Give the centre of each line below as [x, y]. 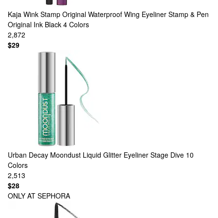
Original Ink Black [35, 24]
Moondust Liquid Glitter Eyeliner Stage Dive [117, 155]
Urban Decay [28, 155]
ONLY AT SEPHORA [39, 196]
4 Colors [76, 24]
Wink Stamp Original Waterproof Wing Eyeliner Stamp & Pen [116, 14]
